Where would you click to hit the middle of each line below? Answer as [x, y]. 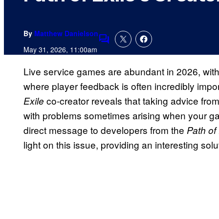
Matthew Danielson [66, 33]
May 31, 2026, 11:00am [60, 50]
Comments [121, 45]
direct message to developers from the [105, 130]
